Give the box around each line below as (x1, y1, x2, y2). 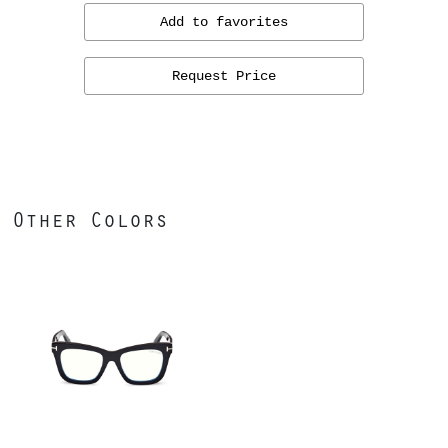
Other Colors (12, 204, 168, 233)
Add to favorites (160, 14, 288, 30)
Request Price (172, 68, 276, 84)
